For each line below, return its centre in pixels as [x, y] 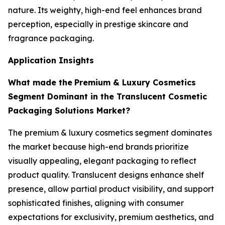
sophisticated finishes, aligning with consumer [96, 203]
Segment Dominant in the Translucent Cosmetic [107, 97]
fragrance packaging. [51, 38]
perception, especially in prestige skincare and [98, 24]
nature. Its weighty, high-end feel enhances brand [105, 10]
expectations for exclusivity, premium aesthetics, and [111, 217]
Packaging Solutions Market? [69, 111]
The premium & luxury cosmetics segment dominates [110, 133]
